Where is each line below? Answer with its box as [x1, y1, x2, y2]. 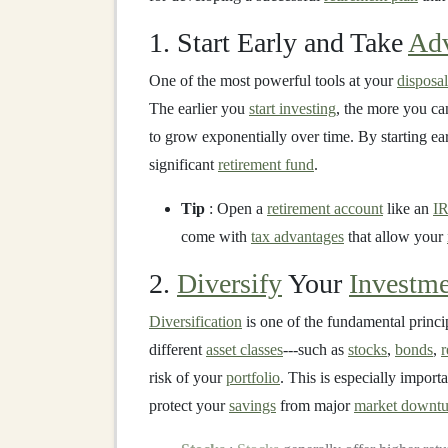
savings [229, 397, 276, 414]
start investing [249, 100, 336, 117]
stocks [348, 341, 387, 358]
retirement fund [218, 156, 314, 173]
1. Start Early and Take [149, 27, 408, 58]
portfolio [226, 369, 280, 386]
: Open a [205, 200, 267, 217]
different [149, 341, 206, 358]
